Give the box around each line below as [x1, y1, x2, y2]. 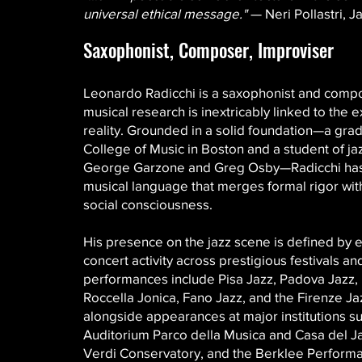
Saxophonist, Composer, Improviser [83, 36, 334, 64]
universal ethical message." [83, 6, 247, 21]
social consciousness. [83, 196, 213, 212]
